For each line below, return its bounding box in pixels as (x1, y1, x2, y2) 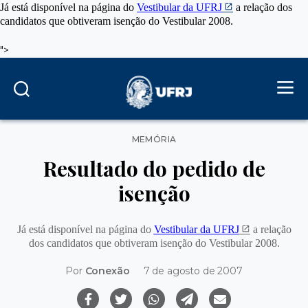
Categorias (153, 129, 204, 142)
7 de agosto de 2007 (143, 265, 243, 278)
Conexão (85, 265, 130, 278)
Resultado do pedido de (43, 155, 265, 183)
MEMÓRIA (131, 133, 177, 144)
